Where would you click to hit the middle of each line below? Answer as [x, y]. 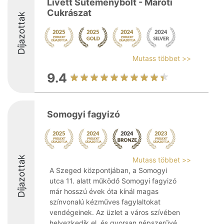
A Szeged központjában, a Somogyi [108, 170]
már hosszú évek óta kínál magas [104, 191]
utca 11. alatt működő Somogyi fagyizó [113, 181]
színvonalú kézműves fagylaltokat [105, 202]
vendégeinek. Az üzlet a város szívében [115, 212]
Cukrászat [69, 13]
